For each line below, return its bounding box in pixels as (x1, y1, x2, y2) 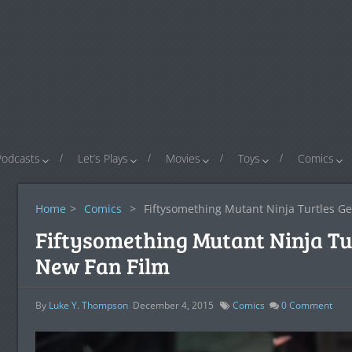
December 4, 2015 (132, 299, 214, 312)
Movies (166, 151, 200, 166)
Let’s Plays (78, 151, 128, 166)
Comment (286, 299, 332, 312)
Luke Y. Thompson (48, 299, 128, 312)
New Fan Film (35, 251, 170, 280)
